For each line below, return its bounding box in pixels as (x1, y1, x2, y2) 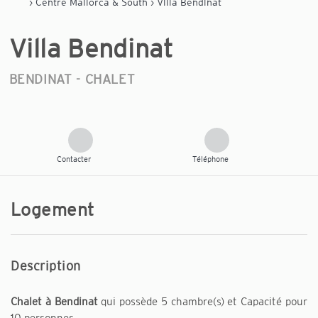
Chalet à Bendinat (11, 295, 102, 307)
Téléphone (192, 154, 229, 163)
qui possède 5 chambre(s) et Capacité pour (101, 295, 308, 307)
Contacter (55, 154, 92, 163)
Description (11, 258, 81, 273)
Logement (11, 199, 94, 219)
